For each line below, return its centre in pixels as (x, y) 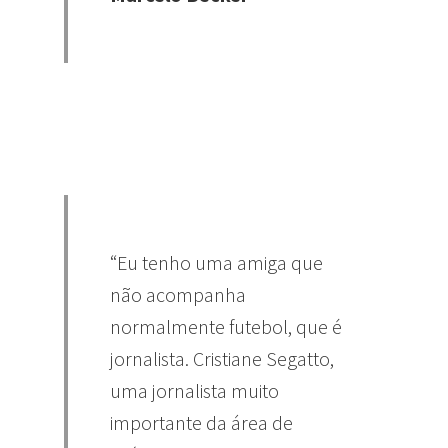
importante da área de (201, 423)
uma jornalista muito (194, 391)
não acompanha (178, 295)
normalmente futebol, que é (226, 327)
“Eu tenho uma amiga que (216, 263)
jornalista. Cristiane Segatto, (222, 359)
